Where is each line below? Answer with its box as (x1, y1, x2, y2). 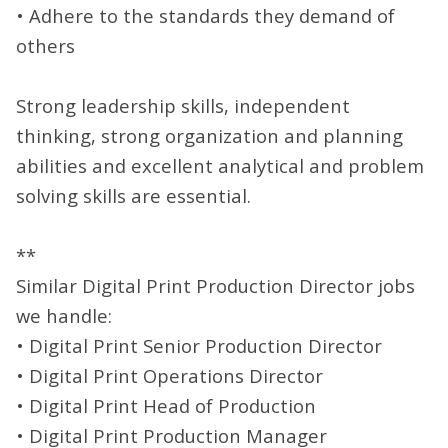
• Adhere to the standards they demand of (16, 2, 395, 28)
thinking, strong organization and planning (16, 122, 403, 148)
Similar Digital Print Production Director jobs (16, 273, 415, 299)
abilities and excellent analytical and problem (16, 152, 424, 178)
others (16, 32, 75, 58)
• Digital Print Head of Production (16, 393, 316, 419)
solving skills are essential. (16, 182, 251, 208)
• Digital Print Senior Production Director (16, 333, 382, 359)
